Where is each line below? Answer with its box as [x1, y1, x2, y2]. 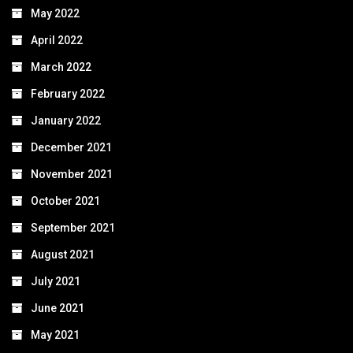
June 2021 [31, 302, 84, 315]
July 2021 [31, 275, 80, 288]
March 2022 [31, 61, 91, 74]
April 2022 [31, 34, 83, 47]
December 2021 [31, 141, 112, 154]
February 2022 [31, 87, 105, 101]
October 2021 [31, 195, 100, 208]
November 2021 [31, 168, 113, 181]
